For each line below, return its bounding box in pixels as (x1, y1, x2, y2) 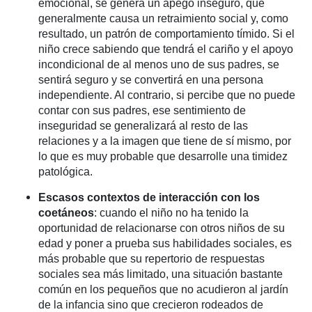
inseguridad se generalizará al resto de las (38, 118, 248, 132)
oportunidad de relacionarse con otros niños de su (38, 221, 285, 235)
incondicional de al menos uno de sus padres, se (38, 57, 279, 71)
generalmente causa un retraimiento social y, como (38, 11, 288, 25)
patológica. (38, 164, 93, 178)
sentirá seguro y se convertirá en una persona (38, 72, 263, 86)
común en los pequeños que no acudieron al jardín (38, 282, 288, 296)
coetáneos (38, 205, 94, 219)
